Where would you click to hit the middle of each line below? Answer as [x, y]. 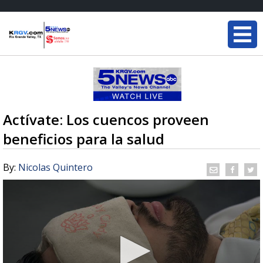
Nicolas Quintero [55, 167]
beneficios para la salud [84, 139]
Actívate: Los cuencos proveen [106, 119]
